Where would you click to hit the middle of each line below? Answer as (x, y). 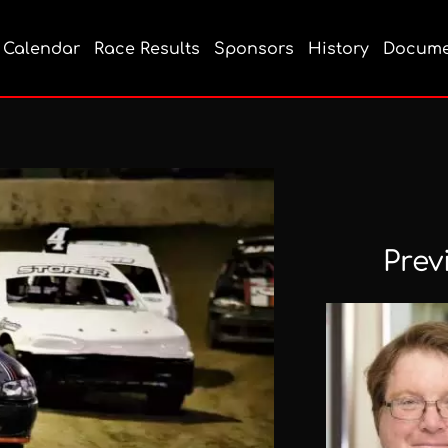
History (338, 49)
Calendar (41, 49)
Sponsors (254, 49)
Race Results (147, 49)
